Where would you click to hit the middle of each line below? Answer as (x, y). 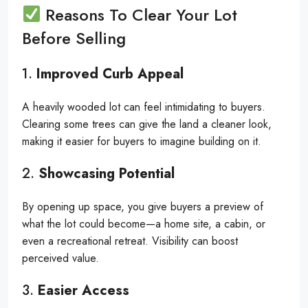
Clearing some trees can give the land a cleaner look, (147, 124)
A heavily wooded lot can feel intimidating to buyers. (144, 107)
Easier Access (84, 290)
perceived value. (60, 258)
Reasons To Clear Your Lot (139, 14)
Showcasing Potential (107, 173)
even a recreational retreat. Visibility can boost (130, 241)
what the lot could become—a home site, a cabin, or (144, 223)
